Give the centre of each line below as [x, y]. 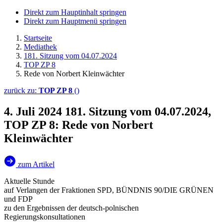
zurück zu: [21, 90]
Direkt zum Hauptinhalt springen [75, 12]
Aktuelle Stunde [29, 181]
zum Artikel [36, 164]
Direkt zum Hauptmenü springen [75, 21]
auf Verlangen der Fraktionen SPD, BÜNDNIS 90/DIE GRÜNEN [109, 190]
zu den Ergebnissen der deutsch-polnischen [71, 208]
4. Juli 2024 [34, 111]
